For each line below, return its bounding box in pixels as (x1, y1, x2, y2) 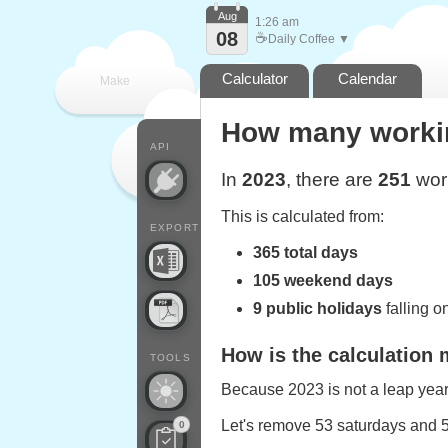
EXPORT (150, 222, 199, 233)
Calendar (338, 70, 397, 87)
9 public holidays (253, 300, 382, 317)
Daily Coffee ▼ (268, 32, 350, 46)
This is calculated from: (221, 208, 384, 225)
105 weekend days (253, 272, 393, 289)
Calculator (221, 70, 288, 87)
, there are (286, 169, 378, 190)
